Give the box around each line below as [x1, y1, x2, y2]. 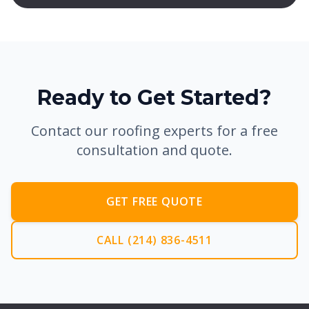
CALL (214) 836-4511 [96, 232, 213, 248]
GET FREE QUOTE [106, 194, 203, 209]
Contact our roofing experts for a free [31, 121, 278, 140]
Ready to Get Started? [37, 85, 272, 110]
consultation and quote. [77, 141, 232, 159]
